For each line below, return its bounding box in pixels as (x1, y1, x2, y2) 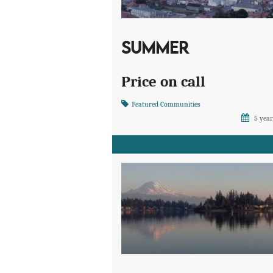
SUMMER (121, 41, 190, 57)
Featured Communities (132, 100, 201, 109)
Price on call (121, 73, 206, 91)
